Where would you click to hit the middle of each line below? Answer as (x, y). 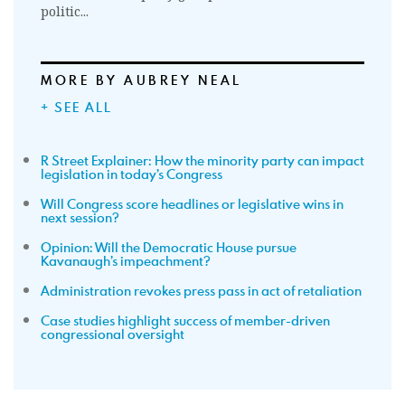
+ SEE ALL (76, 107)
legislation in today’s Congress (132, 174)
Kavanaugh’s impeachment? (126, 261)
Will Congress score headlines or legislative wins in (192, 204)
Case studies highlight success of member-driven (185, 320)
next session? (80, 217)
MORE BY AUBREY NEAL (141, 80)
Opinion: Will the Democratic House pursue (169, 247)
